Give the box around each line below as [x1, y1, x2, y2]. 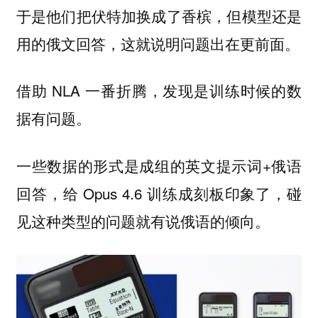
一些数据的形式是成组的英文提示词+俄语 [16, 155, 302, 176]
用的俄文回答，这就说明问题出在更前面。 [16, 32, 300, 54]
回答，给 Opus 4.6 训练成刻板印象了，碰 [16, 182, 302, 204]
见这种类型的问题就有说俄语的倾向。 [16, 210, 270, 231]
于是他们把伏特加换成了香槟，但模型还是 [16, 4, 302, 26]
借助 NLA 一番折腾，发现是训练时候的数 [16, 79, 302, 102]
